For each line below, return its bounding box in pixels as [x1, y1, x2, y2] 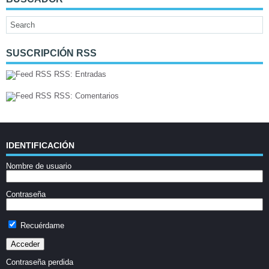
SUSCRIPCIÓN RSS [6, 48, 97, 58]
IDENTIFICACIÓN [6, 141, 74, 150]
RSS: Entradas [52, 70, 106, 79]
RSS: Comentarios [52, 91, 119, 100]
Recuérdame [18, 221, 64, 230]
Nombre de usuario [6, 162, 71, 171]
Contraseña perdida [6, 258, 73, 267]
